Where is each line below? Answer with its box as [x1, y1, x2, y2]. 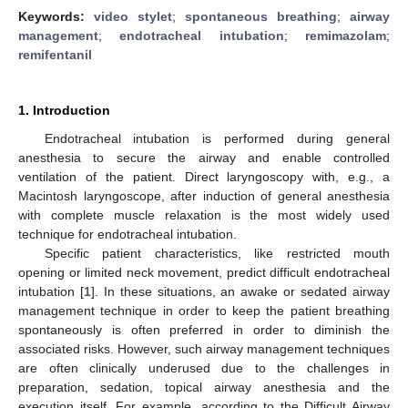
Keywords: [18, 8, 94, 24]
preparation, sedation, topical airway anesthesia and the [18, 379, 390, 394]
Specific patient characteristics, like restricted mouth [44, 245, 390, 260]
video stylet [94, 8, 172, 24]
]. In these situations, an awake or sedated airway [90, 283, 391, 299]
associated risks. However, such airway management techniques [18, 341, 390, 356]
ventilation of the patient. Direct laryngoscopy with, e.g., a [18, 168, 390, 184]
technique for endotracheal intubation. [18, 226, 237, 241]
